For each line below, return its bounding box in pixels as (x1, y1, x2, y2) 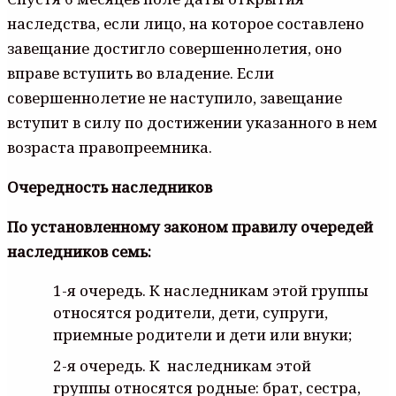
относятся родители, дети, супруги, (53, 301, 328, 323)
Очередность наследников (7, 176, 212, 197)
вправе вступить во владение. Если (7, 62, 274, 83)
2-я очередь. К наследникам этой (53, 354, 311, 376)
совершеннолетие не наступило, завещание (7, 87, 342, 108)
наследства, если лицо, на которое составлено (7, 12, 364, 34)
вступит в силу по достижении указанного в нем (7, 111, 377, 133)
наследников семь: (7, 240, 151, 262)
